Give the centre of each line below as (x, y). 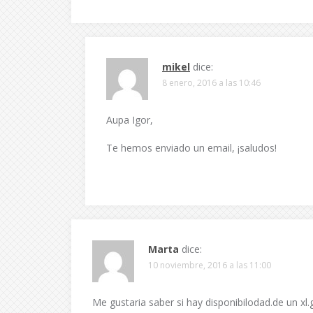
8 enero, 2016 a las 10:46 (211, 83)
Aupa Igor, (130, 120)
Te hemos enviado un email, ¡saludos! (191, 148)
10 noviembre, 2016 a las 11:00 (210, 265)
